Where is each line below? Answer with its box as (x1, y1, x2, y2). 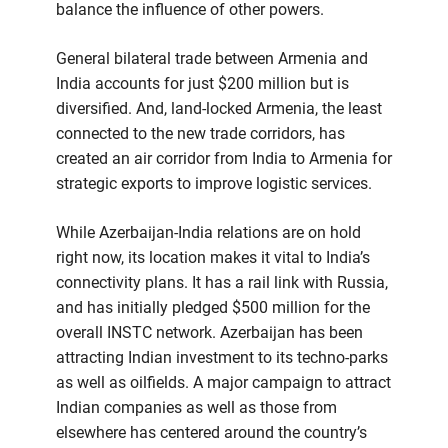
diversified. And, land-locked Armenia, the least (56, 99, 382, 119)
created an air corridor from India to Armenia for (56, 149, 392, 169)
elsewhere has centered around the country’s (56, 423, 367, 443)
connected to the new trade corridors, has (56, 124, 345, 144)
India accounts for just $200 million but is (56, 74, 349, 94)
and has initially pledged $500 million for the (56, 298, 370, 318)
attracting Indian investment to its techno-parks (56, 348, 388, 368)
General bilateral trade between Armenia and (56, 49, 368, 69)
